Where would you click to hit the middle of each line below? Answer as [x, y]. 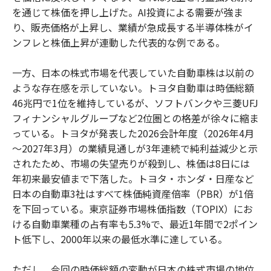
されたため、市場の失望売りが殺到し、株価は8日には [131, 163]
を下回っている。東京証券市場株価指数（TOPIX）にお [132, 208]
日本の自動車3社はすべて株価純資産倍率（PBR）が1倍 [133, 193]
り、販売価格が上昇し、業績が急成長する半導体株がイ [133, 27]
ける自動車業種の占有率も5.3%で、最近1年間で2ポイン [135, 224]
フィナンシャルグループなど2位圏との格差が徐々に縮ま [135, 118]
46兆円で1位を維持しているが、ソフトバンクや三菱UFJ [135, 103]
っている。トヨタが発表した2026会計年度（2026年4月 [133, 133]
